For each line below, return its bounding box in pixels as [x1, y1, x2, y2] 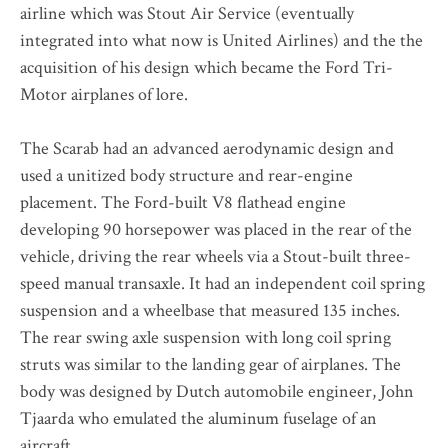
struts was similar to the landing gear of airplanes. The [20, 352, 401, 376]
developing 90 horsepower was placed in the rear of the [20, 217, 412, 241]
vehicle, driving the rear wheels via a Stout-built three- [20, 244, 411, 268]
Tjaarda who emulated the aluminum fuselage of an [20, 406, 377, 430]
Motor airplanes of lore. [20, 82, 188, 106]
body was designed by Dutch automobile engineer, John [20, 379, 414, 403]
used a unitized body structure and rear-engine [20, 163, 353, 187]
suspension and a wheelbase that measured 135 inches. [20, 298, 400, 322]
